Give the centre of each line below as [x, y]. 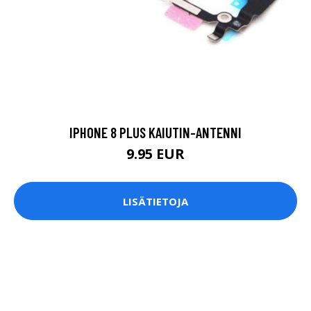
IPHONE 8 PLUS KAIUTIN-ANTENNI [155, 133]
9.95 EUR [155, 154]
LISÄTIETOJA [155, 201]
